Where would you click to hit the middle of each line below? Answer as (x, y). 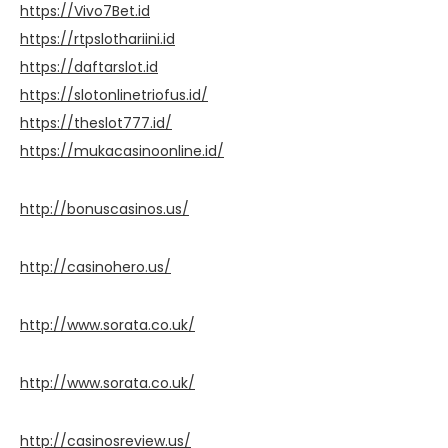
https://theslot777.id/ (96, 122)
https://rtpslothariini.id (97, 38)
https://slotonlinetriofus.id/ (114, 94)
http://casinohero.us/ (95, 266)
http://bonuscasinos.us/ (104, 208)
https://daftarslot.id (89, 66)
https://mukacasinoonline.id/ (122, 150)
